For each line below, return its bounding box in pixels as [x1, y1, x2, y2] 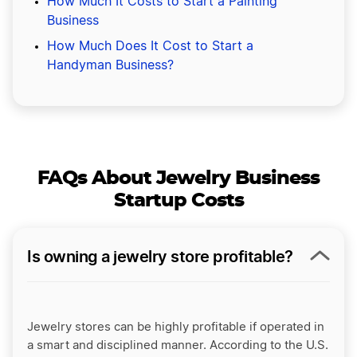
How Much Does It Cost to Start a [47, 40, 253, 53]
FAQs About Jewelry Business [37, 169, 320, 189]
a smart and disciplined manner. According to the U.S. [27, 339, 328, 352]
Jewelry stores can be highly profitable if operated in [27, 321, 324, 334]
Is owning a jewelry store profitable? [27, 247, 293, 267]
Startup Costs [113, 191, 244, 211]
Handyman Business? [47, 59, 174, 73]
